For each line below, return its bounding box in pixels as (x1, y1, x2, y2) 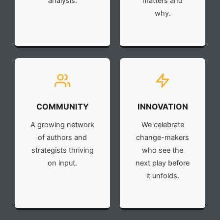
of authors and (38, 133, 87, 142)
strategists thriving (31, 145, 94, 155)
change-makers (136, 133, 189, 142)
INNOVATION (137, 101, 188, 111)
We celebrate (141, 120, 184, 129)
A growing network (30, 120, 94, 129)
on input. (48, 158, 77, 167)
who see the (142, 145, 183, 155)
